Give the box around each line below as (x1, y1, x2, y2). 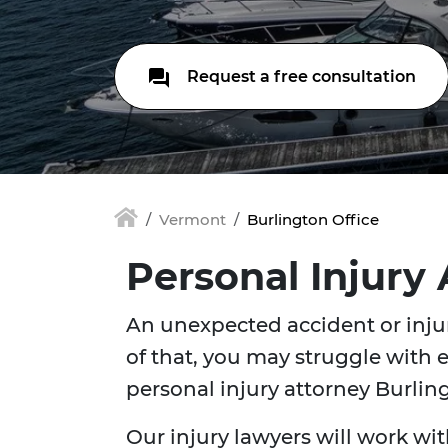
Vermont (159, 210, 226, 229)
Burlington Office (247, 210, 379, 229)
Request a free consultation (183, 67, 416, 86)
